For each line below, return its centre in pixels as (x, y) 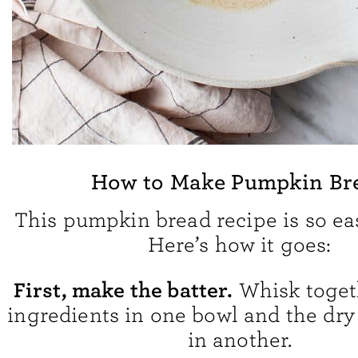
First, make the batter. (123, 290)
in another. (240, 340)
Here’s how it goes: (240, 245)
